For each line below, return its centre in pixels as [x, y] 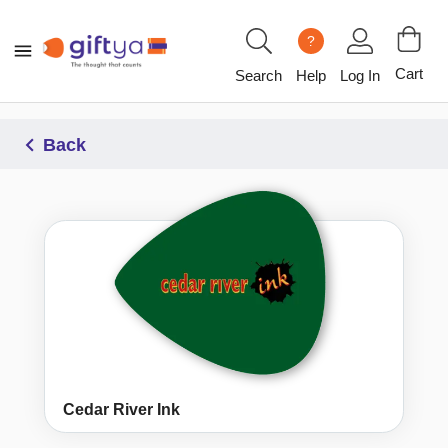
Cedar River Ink [121, 410]
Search [258, 75]
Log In [360, 75]
